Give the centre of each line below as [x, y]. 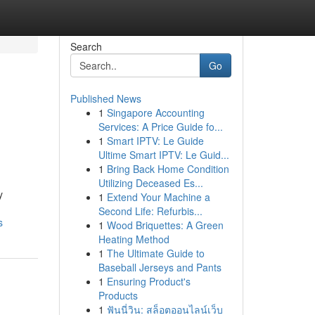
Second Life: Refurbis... [150, 211]
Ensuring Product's [148, 281]
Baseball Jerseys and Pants [160, 267]
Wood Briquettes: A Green [165, 225]
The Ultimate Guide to [155, 253]
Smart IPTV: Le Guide [155, 141]
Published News [105, 98]
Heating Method [134, 239]
